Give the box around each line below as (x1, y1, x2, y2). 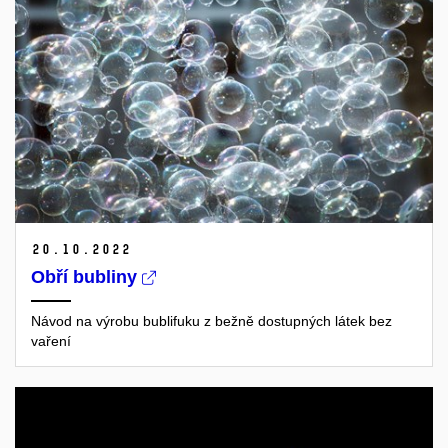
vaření (31, 333, 71, 350)
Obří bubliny (31, 267, 142, 288)
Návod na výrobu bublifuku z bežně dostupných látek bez (31, 313, 392, 330)
